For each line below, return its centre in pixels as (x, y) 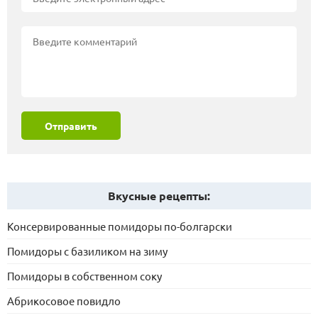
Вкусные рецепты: (159, 195)
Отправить (71, 125)
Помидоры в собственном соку (84, 275)
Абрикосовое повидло (64, 300)
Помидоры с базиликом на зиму (87, 251)
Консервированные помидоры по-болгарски (120, 226)
